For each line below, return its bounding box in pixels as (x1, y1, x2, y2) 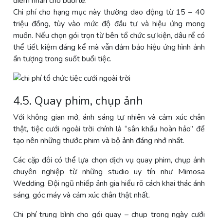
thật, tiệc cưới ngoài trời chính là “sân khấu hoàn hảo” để (13, 123, 205, 134)
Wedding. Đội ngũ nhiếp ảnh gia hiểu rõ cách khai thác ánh (13, 178, 205, 189)
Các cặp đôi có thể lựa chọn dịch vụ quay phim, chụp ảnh (13, 154, 205, 165)
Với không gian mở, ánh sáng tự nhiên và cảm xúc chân (13, 111, 205, 123)
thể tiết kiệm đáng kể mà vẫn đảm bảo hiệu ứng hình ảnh (13, 41, 205, 53)
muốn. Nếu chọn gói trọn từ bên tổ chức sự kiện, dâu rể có (13, 30, 205, 41)
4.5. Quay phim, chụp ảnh (13, 92, 143, 109)
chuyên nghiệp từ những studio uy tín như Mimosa (13, 166, 205, 177)
